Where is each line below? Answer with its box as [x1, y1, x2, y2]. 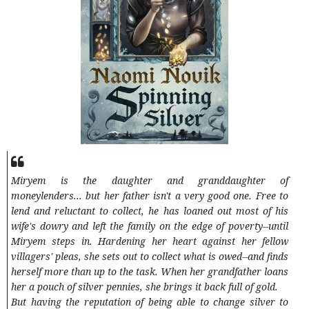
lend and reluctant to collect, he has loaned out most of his [11, 204, 288, 218]
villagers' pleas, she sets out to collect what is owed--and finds [11, 250, 288, 263]
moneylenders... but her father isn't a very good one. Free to [11, 189, 288, 203]
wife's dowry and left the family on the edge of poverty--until [11, 219, 288, 233]
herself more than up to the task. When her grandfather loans [11, 265, 288, 279]
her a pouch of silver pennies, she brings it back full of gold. [11, 280, 278, 294]
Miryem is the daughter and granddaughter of [11, 174, 288, 188]
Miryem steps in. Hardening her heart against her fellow [11, 235, 288, 248]
